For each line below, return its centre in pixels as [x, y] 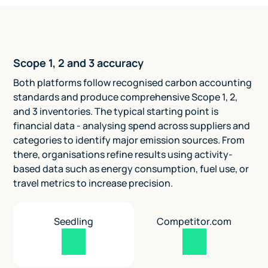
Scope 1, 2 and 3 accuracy [79, 63]
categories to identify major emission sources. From [129, 140]
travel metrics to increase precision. [93, 183]
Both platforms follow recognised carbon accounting [133, 83]
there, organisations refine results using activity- [123, 155]
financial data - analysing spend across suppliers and [132, 126]
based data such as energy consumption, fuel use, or [131, 169]
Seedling [74, 222]
